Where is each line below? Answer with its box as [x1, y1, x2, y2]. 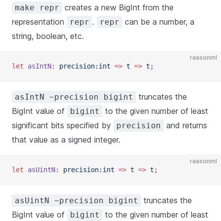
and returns [164, 120, 207, 130]
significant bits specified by [12, 120, 113, 130]
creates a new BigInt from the [62, 2, 174, 12]
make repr [15, 3, 59, 12]
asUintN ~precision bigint [15, 196, 138, 205]
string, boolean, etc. [12, 31, 84, 41]
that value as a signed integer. [12, 135, 120, 145]
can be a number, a [122, 17, 194, 27]
